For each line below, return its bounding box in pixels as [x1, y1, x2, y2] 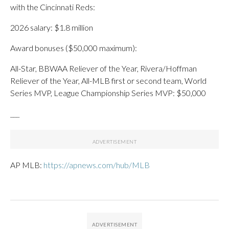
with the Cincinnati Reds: [10, 2, 95, 12]
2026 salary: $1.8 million [10, 22, 93, 32]
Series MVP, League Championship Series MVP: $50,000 [10, 87, 206, 98]
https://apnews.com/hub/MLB [43, 159, 150, 170]
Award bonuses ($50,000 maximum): [10, 42, 137, 53]
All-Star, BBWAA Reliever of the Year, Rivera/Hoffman [10, 63, 197, 73]
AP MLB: [10, 159, 43, 170]
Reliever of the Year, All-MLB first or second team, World [10, 75, 207, 85]
